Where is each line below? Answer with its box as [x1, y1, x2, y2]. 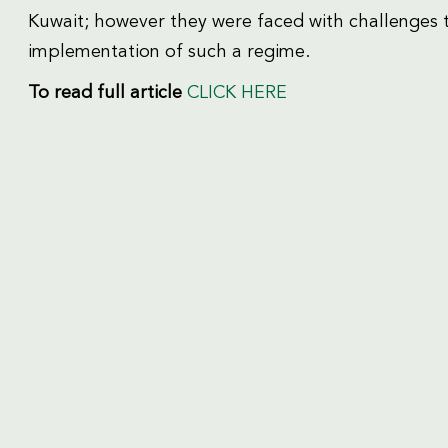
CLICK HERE [187, 83, 287, 102]
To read [28, 83, 97, 102]
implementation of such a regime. [28, 42, 310, 61]
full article [97, 83, 187, 102]
